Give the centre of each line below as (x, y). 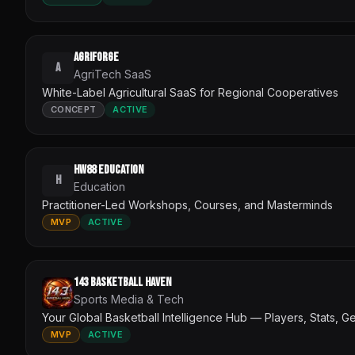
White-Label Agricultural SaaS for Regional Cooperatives (190, 92)
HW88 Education (109, 170)
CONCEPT (74, 109)
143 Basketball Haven (122, 282)
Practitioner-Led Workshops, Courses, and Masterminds (187, 205)
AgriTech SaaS (113, 74)
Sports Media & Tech (129, 299)
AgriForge (96, 57)
